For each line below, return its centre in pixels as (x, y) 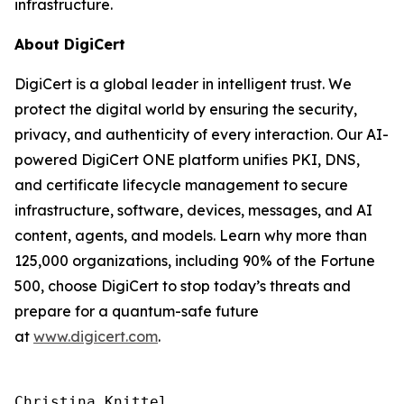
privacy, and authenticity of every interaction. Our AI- (202, 134)
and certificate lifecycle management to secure (181, 185)
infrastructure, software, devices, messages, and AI (193, 210)
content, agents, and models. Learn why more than (191, 235)
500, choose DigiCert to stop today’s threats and (183, 286)
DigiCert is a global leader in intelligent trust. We (183, 84)
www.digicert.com (96, 336)
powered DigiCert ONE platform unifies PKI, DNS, (187, 160)
